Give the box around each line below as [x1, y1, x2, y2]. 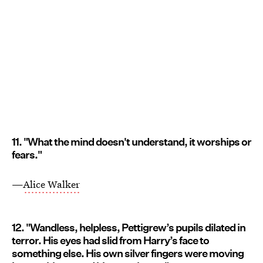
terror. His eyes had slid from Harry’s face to [12, 234, 209, 247]
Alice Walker [23, 177, 80, 191]
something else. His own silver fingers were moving [12, 247, 244, 260]
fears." [12, 149, 42, 161]
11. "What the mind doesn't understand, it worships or [12, 136, 251, 149]
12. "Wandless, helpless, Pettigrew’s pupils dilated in [12, 221, 245, 234]
